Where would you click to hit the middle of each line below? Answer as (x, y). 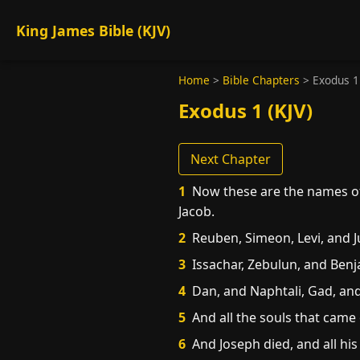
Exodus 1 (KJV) (245, 110)
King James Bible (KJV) (93, 30)
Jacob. (196, 211)
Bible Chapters (261, 80)
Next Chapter (231, 159)
